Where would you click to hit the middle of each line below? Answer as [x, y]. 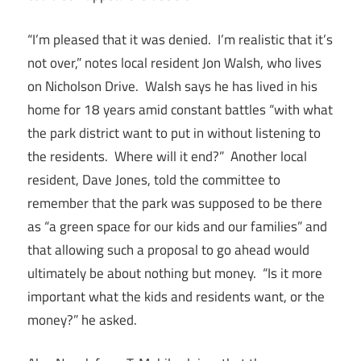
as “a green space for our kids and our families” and [177, 226]
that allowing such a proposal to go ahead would [168, 249]
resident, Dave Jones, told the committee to [154, 179]
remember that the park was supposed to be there [175, 203]
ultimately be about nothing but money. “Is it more [175, 273]
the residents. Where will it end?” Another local [167, 156]
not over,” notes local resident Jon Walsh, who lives [174, 62]
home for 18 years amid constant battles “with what [180, 109]
